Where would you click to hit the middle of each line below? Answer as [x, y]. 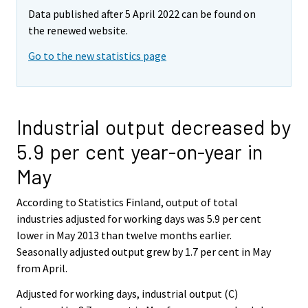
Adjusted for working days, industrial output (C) [127, 293]
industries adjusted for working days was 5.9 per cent [139, 219]
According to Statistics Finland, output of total [127, 202]
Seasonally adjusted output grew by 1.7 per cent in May [144, 252]
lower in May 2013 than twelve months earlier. [124, 235]
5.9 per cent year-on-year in [140, 152]
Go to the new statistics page [97, 56]
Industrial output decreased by [154, 127]
